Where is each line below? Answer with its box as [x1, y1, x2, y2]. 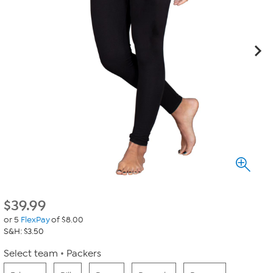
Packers [66, 248, 101, 259]
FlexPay [20, 214, 50, 225]
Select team [4, 248, 58, 259]
